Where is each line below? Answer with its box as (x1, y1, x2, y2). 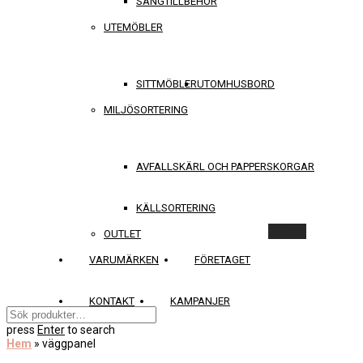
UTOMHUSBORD (197, 78, 275, 90)
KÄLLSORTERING (136, 202, 216, 214)
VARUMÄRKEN (89, 254, 159, 266)
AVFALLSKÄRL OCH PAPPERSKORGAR (136, 160, 314, 173)
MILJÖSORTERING (104, 104, 188, 116)
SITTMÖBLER (136, 78, 197, 90)
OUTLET (104, 228, 141, 240)
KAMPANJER (170, 295, 230, 307)
